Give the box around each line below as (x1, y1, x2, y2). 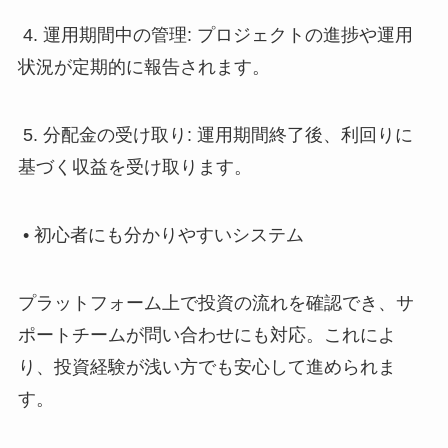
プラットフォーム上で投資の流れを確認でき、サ (17, 292, 414, 313)
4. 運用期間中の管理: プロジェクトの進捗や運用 (17, 25, 413, 46)
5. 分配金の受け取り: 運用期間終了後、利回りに (17, 125, 413, 146)
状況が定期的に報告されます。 (17, 57, 270, 78)
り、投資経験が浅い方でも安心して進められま (17, 356, 396, 377)
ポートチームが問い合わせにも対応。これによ (17, 324, 396, 345)
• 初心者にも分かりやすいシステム (17, 224, 304, 245)
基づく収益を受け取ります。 (17, 157, 252, 178)
